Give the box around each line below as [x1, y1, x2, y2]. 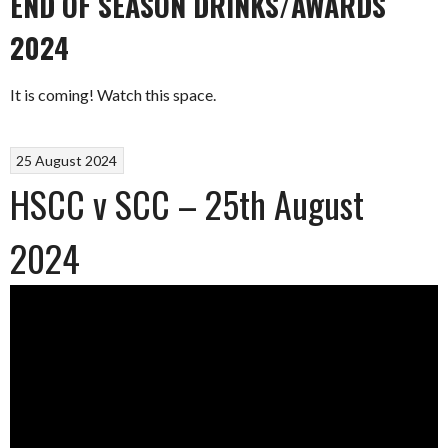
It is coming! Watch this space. [10, 85, 216, 104]
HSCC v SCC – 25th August [10, 176, 364, 230]
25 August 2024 [16, 151, 118, 169]
